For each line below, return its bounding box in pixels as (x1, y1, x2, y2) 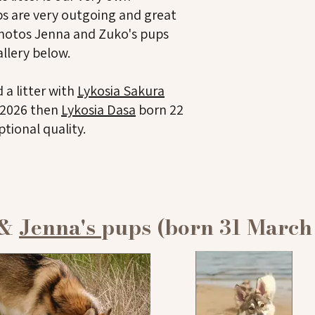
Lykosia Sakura (77, 82, 165, 100)
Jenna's (19, 211, 101, 243)
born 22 (136, 101, 184, 119)
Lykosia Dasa (61, 101, 136, 119)
